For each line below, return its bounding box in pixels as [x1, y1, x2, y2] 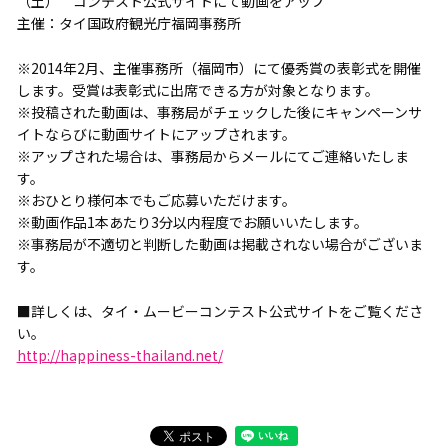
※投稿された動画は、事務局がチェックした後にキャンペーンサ [16, 101, 422, 122]
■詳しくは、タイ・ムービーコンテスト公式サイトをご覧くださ [16, 300, 423, 321]
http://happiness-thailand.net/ [16, 344, 223, 365]
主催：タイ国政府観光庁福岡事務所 [16, 12, 241, 33]
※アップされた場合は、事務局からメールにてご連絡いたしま [16, 145, 409, 166]
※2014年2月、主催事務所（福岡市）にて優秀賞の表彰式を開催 [16, 57, 421, 78]
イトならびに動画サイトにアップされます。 [16, 123, 296, 144]
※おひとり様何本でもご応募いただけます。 [16, 189, 296, 210]
